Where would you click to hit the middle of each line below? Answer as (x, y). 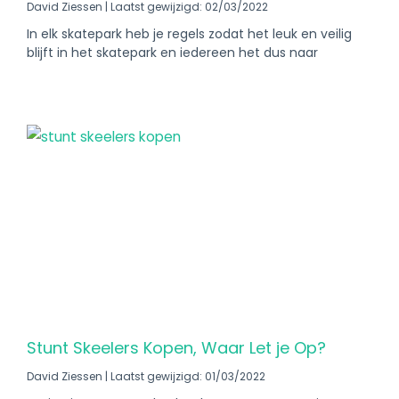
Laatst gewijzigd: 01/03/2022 (187, 376)
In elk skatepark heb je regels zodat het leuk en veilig (189, 34)
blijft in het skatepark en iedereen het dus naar (172, 53)
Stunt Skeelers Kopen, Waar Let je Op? (176, 348)
